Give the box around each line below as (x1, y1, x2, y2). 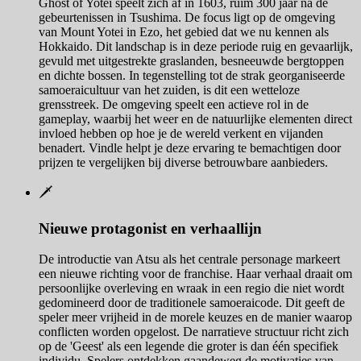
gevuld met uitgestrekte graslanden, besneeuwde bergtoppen (39, 54, 344, 68)
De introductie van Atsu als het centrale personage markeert (39, 252, 340, 267)
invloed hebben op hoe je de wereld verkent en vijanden (39, 127, 323, 141)
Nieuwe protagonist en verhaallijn (39, 219, 262, 237)
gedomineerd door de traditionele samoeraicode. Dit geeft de (39, 296, 345, 310)
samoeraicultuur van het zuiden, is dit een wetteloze (39, 83, 300, 98)
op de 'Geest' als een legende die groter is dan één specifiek (39, 339, 338, 354)
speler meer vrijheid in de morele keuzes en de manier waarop (39, 310, 352, 325)
